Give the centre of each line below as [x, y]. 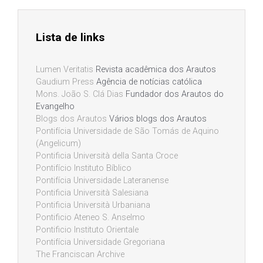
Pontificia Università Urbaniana [93, 205]
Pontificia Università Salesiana [92, 193]
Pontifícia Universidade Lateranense [102, 181]
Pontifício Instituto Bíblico [84, 168]
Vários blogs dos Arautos [157, 119]
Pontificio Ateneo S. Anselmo [90, 218]
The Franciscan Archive [80, 255]
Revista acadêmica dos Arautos [155, 70]
